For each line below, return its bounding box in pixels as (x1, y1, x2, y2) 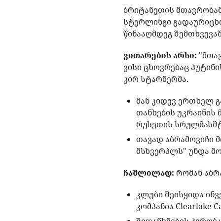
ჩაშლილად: (123, 167, 175, 179)
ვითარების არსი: (123, 50, 197, 61)
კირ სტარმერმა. (123, 74, 189, 85)
